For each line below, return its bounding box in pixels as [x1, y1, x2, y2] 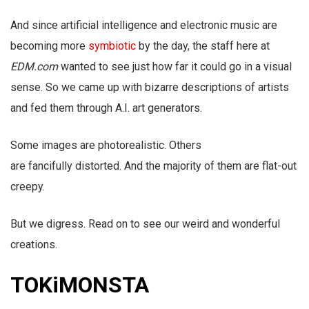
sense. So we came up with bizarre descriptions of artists [10, 81, 289, 94]
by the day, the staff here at [136, 39, 270, 53]
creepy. [10, 180, 45, 194]
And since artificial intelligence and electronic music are [10, 19, 277, 32]
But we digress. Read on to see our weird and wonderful [10, 217, 280, 231]
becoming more [10, 39, 88, 53]
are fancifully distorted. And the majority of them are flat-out [10, 159, 297, 173]
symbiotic [88, 39, 136, 53]
